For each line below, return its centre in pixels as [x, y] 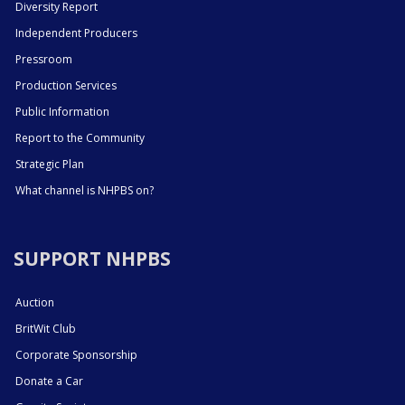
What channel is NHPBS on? [85, 191]
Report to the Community [80, 138]
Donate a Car [49, 381]
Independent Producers [76, 33]
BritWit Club [46, 329]
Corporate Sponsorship [76, 355]
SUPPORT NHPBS [92, 259]
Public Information [62, 112]
